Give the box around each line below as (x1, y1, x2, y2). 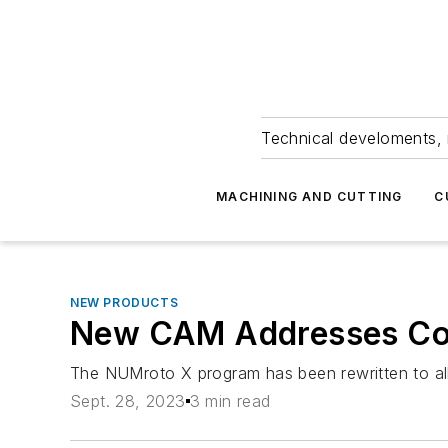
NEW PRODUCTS (70, 295, 179, 310)
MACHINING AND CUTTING (216, 189, 403, 204)
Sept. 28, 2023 (70, 391, 186, 412)
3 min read (189, 391, 271, 412)
